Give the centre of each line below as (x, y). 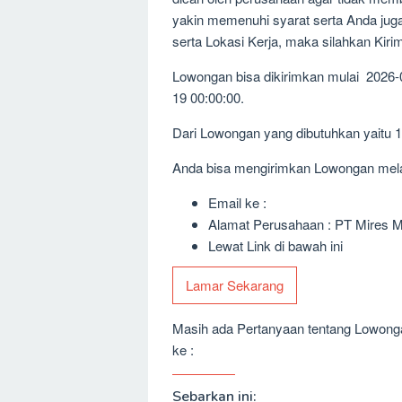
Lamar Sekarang (235, 285)
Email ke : (237, 202)
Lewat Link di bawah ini (275, 245)
